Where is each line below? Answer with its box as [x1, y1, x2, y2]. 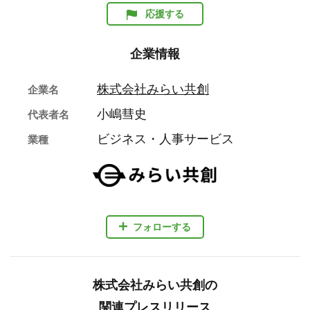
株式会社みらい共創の [93, 278, 217, 293]
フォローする [133, 221, 191, 232]
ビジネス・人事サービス [97, 132, 234, 147]
